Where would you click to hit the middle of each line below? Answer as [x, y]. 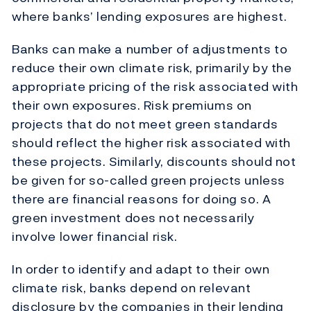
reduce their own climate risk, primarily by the [152, 68]
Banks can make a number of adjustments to [150, 49]
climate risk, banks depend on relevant [132, 288]
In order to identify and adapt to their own [141, 269]
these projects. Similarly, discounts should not [154, 162]
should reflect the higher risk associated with [151, 143]
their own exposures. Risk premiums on [132, 106]
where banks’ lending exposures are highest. [150, 17]
